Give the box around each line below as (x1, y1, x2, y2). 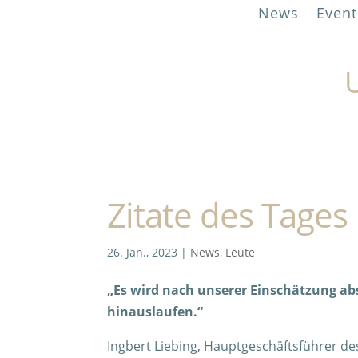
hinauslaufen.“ (107, 303, 204, 321)
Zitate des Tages (107, 192, 348, 238)
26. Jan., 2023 (107, 245, 178, 261)
